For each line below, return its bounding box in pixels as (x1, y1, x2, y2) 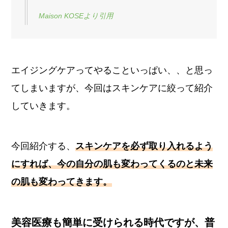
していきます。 (11, 100, 76, 111)
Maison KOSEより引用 (39, 11, 113, 20)
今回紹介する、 (11, 141, 76, 152)
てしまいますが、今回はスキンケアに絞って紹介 (11, 82, 213, 93)
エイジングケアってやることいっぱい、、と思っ (11, 65, 213, 75)
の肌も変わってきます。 (11, 177, 112, 187)
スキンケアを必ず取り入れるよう (75, 141, 213, 152)
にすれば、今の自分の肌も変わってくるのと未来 (11, 159, 213, 169)
